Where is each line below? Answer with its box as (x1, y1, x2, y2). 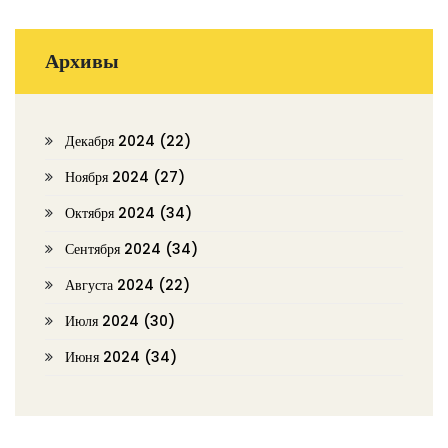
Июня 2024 (65, 346, 144, 367)
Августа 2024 (65, 274, 158, 295)
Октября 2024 (65, 202, 159, 223)
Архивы (45, 46, 119, 75)
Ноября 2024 (65, 166, 153, 187)
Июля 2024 (65, 310, 143, 331)
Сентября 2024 (65, 238, 165, 259)
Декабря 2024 (65, 130, 159, 151)
